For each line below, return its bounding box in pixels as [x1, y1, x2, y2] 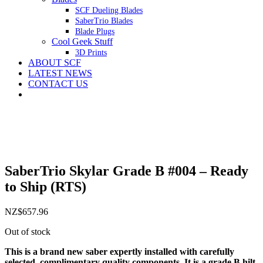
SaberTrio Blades [75, 16, 133, 25]
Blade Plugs [75, 27, 114, 36]
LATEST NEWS [28, 68, 92, 78]
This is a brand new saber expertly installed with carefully [5, 246, 234, 257]
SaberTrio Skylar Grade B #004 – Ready [5, 163, 248, 178]
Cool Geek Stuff [52, 36, 113, 46]
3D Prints [75, 48, 107, 57]
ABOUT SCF [28, 58, 81, 68]
